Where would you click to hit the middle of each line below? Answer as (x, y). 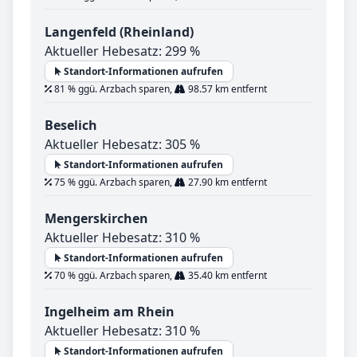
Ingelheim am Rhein (110, 312)
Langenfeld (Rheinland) (119, 32)
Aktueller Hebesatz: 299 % (122, 51)
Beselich (71, 126)
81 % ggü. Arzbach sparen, (113, 89)
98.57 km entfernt (226, 89)
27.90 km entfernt (226, 182)
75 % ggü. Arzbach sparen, (113, 182)
